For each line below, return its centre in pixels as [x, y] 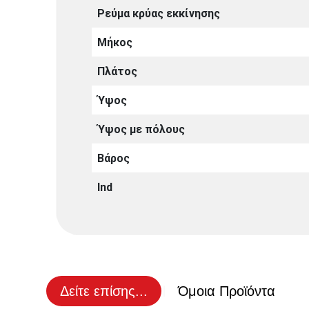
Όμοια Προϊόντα [227, 291]
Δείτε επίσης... [104, 291]
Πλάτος [118, 71]
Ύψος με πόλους [141, 129]
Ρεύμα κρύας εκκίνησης [159, 13]
